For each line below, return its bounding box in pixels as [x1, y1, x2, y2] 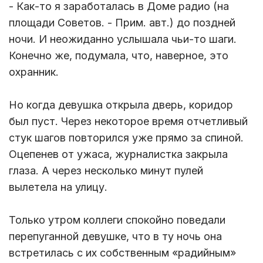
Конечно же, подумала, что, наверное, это [9, 49, 228, 62]
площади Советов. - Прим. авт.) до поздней [9, 16, 235, 29]
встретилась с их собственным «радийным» [9, 247, 236, 259]
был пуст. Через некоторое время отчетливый [9, 115, 248, 128]
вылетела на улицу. [9, 181, 110, 194]
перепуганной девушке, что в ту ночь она [9, 230, 222, 243]
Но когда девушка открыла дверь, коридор [9, 99, 233, 112]
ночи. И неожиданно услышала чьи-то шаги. [9, 33, 237, 46]
